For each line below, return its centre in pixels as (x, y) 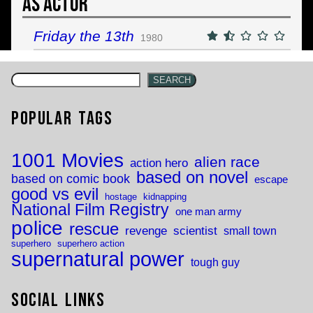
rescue (94, 229)
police (37, 227)
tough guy (215, 262)
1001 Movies (67, 160)
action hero (159, 162)
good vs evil (55, 194)
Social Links (58, 300)
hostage (121, 196)
